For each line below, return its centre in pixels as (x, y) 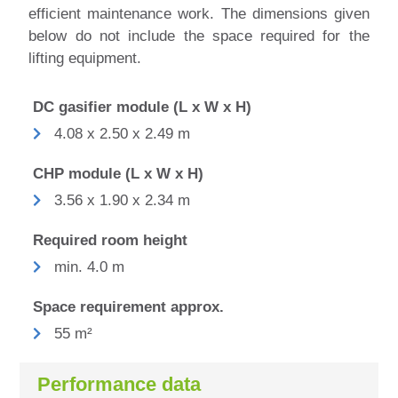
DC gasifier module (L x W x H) (143, 107)
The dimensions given (295, 14)
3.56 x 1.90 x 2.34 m (123, 201)
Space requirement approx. (129, 307)
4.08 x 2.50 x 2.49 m (123, 134)
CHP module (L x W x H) (119, 174)
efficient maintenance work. (125, 14)
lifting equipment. (85, 59)
